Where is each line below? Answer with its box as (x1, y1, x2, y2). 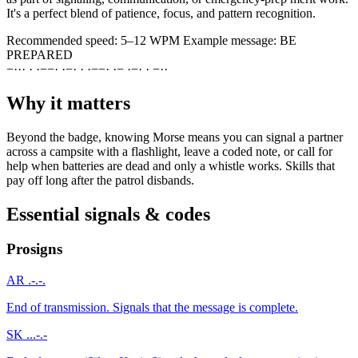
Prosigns (6, 241, 62, 258)
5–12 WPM (121, 33, 180, 47)
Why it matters (6, 92, 130, 113)
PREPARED (6, 47, 73, 62)
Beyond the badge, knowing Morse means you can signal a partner (6, 129, 343, 144)
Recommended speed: (6, 33, 121, 47)
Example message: (183, 33, 280, 47)
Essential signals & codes (6, 203, 210, 225)
